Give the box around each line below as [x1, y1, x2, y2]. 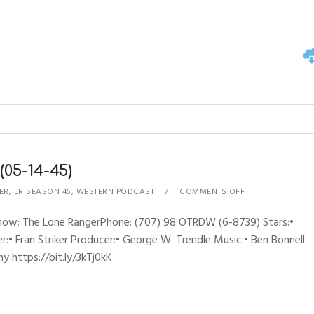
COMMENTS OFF [179, 185, 245, 198]
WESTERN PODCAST [76, 185, 155, 198]
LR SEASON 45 [13, 185, 71, 198]
